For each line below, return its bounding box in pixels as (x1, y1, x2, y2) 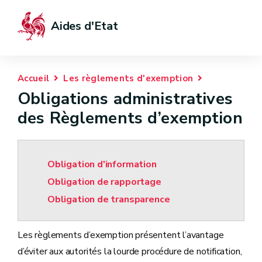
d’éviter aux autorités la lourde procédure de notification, (18, 245, 242, 258)
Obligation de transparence (47, 193, 170, 206)
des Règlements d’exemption (18, 107, 243, 129)
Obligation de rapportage (47, 175, 161, 188)
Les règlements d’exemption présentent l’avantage (18, 229, 224, 242)
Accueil (18, 73, 50, 84)
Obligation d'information (47, 158, 157, 171)
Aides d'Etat (51, 18, 118, 34)
